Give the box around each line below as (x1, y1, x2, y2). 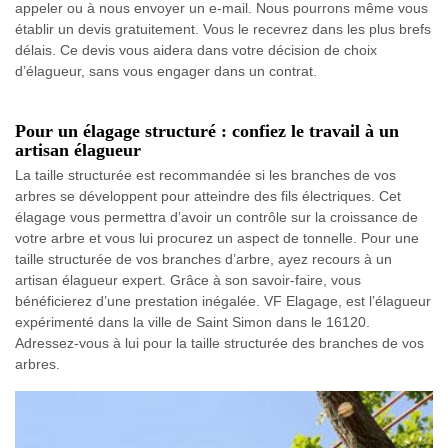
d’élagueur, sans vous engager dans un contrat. (15, 63, 317, 79)
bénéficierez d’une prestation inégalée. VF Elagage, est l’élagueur (15, 293, 431, 309)
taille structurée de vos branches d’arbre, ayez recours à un (15, 251, 392, 267)
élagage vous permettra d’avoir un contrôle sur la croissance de (15, 209, 418, 225)
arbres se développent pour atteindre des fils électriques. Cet (15, 188, 401, 204)
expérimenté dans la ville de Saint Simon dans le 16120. (15, 314, 370, 330)
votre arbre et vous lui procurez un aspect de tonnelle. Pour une (15, 230, 419, 246)
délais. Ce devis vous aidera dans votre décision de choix (15, 42, 377, 58)
